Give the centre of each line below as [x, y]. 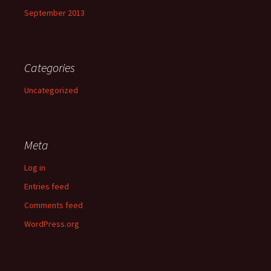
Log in [35, 168]
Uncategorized [51, 90]
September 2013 [54, 13]
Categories [50, 67]
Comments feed [54, 205]
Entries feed [47, 186]
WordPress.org [52, 224]
